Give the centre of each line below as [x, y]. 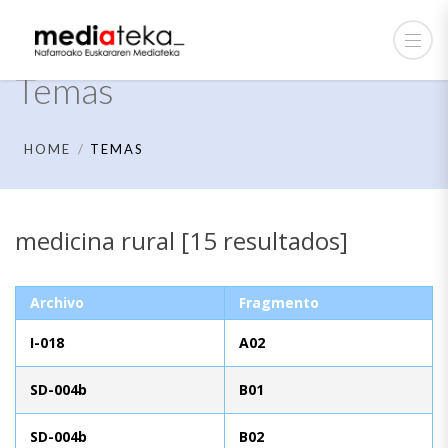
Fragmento [279, 302]
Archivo [57, 302]
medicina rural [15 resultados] [181, 240]
